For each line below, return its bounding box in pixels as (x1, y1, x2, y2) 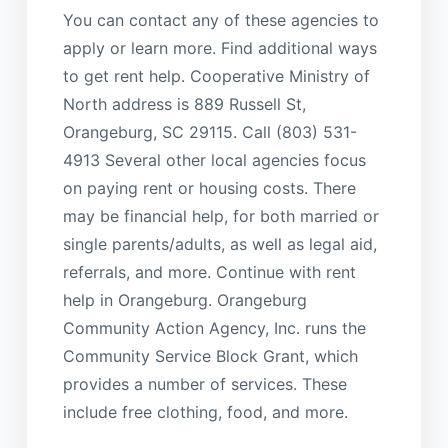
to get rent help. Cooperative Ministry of (62, 65, 370, 86)
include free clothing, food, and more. (62, 401, 348, 422)
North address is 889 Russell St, (62, 93, 306, 114)
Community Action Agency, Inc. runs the (62, 317, 366, 338)
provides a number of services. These (62, 373, 347, 394)
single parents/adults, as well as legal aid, (62, 233, 377, 254)
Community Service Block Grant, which (62, 345, 358, 366)
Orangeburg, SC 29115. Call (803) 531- (62, 121, 357, 142)
